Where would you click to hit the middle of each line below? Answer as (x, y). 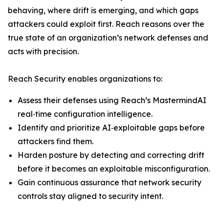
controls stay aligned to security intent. (90, 196)
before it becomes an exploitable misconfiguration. (114, 169)
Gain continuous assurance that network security (109, 182)
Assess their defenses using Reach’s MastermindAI (112, 100)
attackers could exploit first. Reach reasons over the (106, 24)
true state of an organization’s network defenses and (108, 38)
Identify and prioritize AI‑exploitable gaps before (111, 128)
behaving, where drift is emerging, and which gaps (103, 10)
